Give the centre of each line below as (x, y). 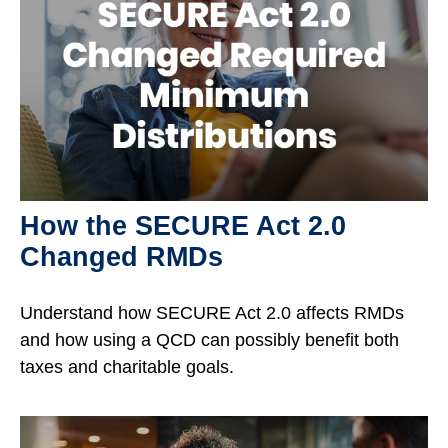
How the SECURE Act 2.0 (183, 225)
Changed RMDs (121, 256)
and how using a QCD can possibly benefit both (209, 339)
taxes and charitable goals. (127, 366)
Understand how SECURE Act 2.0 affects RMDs (212, 312)
